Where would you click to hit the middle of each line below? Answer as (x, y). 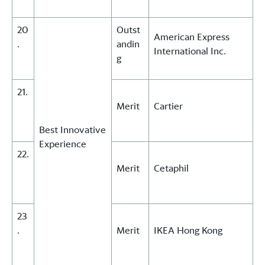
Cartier (168, 106)
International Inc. (190, 51)
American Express (192, 37)
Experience (63, 144)
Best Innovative (72, 130)
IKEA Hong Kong (188, 230)
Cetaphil (171, 168)
